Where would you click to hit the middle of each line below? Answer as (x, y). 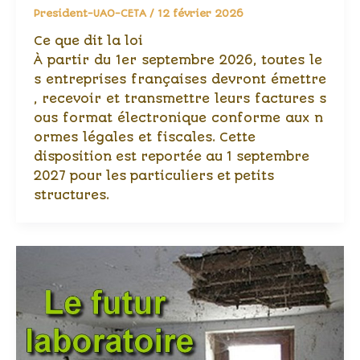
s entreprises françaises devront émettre (180, 80)
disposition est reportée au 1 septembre (171, 157)
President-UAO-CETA (91, 14)
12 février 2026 (200, 14)
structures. (71, 196)
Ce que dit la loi (88, 41)
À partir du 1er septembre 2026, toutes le (178, 61)
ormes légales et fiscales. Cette (144, 138)
